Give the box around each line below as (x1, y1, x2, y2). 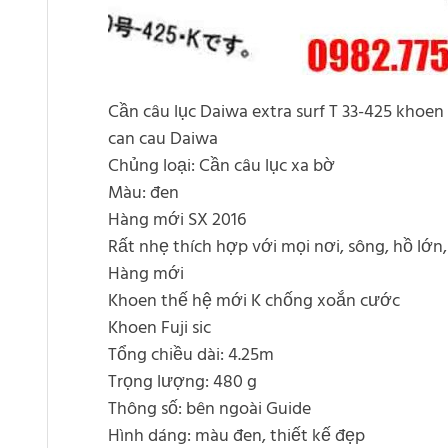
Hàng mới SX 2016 (108, 206, 246, 236)
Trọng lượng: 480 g (108, 368, 257, 398)
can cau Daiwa (108, 125, 218, 155)
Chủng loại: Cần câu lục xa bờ (108, 152, 335, 182)
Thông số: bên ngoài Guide (108, 395, 311, 425)
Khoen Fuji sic (108, 314, 211, 344)
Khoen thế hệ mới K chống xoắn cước (108, 287, 400, 317)
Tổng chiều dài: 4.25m (108, 341, 274, 371)
